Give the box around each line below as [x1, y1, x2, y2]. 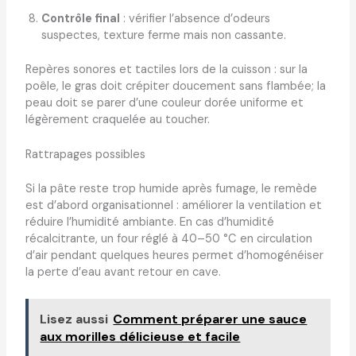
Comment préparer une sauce [113, 311, 308, 328]
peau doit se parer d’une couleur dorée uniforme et [25, 95, 304, 110]
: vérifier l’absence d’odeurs [119, 11, 270, 27]
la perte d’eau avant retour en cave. [25, 265, 221, 281]
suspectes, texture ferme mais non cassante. [41, 28, 286, 44]
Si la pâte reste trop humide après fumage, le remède [25, 181, 317, 197]
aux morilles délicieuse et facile [40, 328, 241, 346]
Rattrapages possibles [25, 147, 145, 163]
